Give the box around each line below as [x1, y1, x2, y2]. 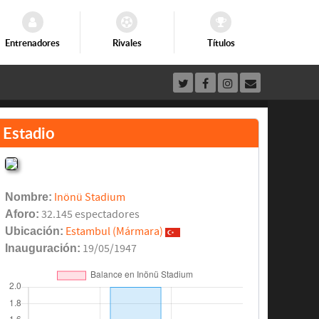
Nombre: [5, 191, 53, 204]
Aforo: [5, 208, 40, 221]
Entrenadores [5, 38, 61, 48]
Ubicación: [5, 225, 64, 238]
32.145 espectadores [39, 208, 140, 221]
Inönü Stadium [54, 191, 126, 204]
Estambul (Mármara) [66, 225, 164, 239]
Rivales [112, 38, 142, 48]
